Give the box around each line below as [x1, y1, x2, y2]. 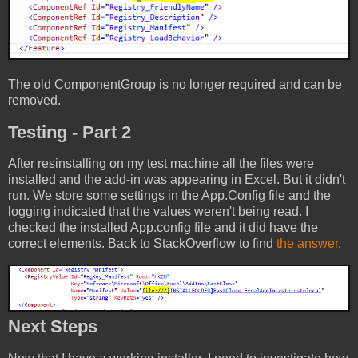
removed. [8, 93, 61, 107]
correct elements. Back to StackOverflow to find [8, 237, 276, 251]
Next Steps [8, 316, 97, 337]
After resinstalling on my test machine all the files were [8, 157, 314, 171]
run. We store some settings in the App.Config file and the [8, 189, 331, 203]
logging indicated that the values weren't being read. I [8, 205, 308, 219]
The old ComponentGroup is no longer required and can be [8, 77, 342, 91]
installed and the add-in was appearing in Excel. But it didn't [8, 173, 345, 187]
